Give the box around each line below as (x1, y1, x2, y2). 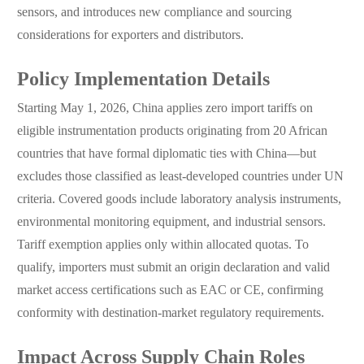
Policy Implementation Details (16, 70, 270, 91)
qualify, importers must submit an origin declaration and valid (16, 261, 330, 275)
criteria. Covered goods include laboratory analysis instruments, (16, 193, 341, 207)
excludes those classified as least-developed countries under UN (16, 170, 344, 184)
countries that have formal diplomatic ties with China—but (16, 147, 316, 162)
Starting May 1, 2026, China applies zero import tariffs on (16, 102, 313, 116)
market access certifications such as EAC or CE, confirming (16, 284, 323, 298)
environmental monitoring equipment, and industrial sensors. (16, 215, 326, 230)
